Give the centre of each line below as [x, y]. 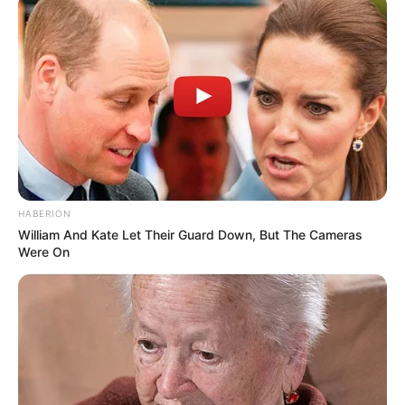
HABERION [45, 213]
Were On [44, 251]
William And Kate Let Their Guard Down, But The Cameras [190, 234]
